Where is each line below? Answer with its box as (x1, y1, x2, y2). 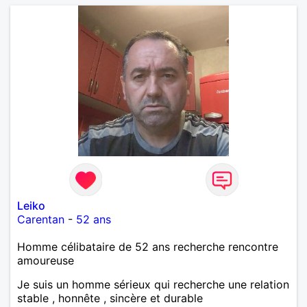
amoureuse (17, 253, 74, 267)
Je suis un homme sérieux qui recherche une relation (17, 277, 289, 291)
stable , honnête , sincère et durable (17, 291, 203, 305)
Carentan (17, 212, 64, 226)
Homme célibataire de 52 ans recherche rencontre (17, 239, 278, 254)
